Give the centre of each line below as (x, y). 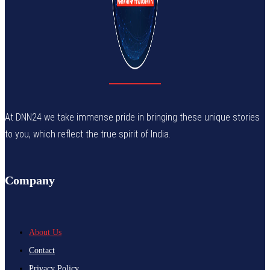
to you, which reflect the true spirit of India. (88, 134)
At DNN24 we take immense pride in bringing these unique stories (132, 117)
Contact (42, 250)
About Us (45, 232)
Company (30, 180)
